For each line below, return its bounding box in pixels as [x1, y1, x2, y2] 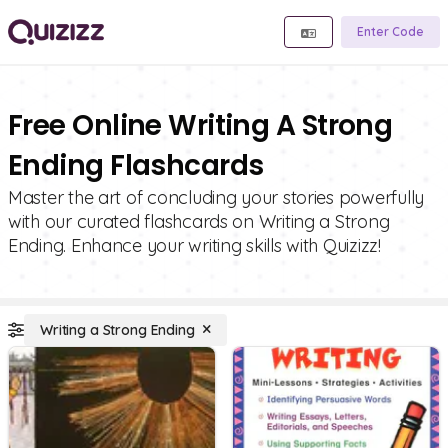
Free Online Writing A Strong [8, 106, 393, 145]
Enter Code [357, 24, 424, 39]
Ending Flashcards [8, 146, 264, 185]
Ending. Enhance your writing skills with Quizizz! [8, 234, 381, 257]
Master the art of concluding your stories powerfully [8, 186, 424, 209]
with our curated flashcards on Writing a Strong [8, 210, 390, 233]
